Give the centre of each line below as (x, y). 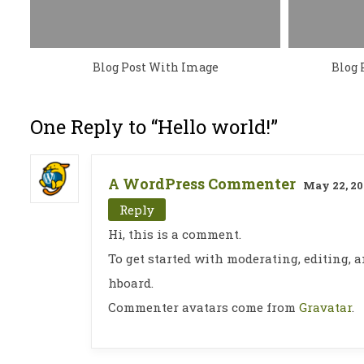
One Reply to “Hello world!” (154, 127)
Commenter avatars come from (204, 308)
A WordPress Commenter (202, 184)
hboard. (131, 283)
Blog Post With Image (155, 67)
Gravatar (325, 308)
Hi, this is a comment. (175, 234)
